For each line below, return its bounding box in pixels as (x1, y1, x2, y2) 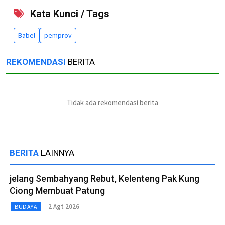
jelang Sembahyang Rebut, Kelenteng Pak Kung (10, 173, 199, 184)
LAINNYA (41, 147, 74, 158)
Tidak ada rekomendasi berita (67, 97, 158, 107)
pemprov (44, 30, 72, 40)
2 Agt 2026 (48, 202, 79, 211)
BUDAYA (15, 202, 37, 210)
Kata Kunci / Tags (28, 7, 109, 20)
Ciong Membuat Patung (10, 185, 105, 196)
